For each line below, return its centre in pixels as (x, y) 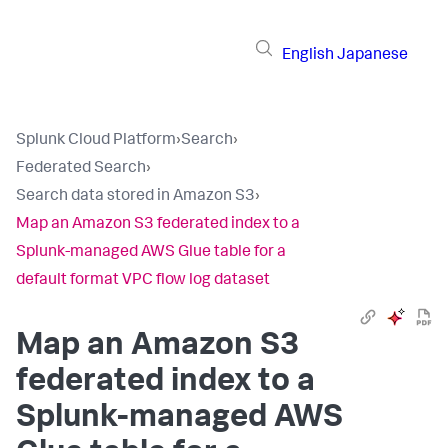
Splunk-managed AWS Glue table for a (151, 253)
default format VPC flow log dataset (143, 281)
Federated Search (81, 169)
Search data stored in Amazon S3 (135, 197)
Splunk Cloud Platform (96, 141)
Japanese (372, 55)
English (308, 55)
